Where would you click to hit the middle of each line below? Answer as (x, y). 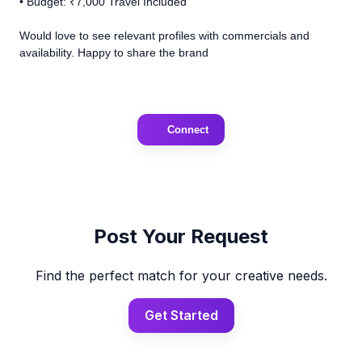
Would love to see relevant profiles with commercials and (164, 35)
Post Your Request (181, 236)
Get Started (181, 315)
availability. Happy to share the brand (114, 52)
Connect (187, 129)
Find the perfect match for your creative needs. (181, 275)
